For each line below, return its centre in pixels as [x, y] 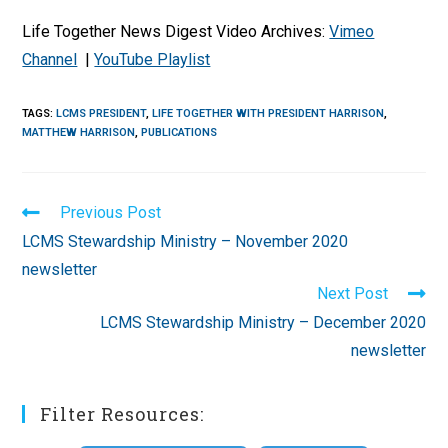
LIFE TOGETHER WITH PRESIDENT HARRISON [268, 114]
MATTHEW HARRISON [79, 133]
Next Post [352, 294]
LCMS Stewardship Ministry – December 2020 [262, 323]
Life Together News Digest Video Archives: [176, 32]
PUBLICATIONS [179, 133]
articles [49, 250]
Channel [50, 60]
